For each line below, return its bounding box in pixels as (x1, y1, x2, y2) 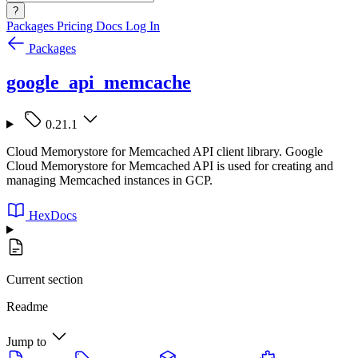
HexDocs (29, 208, 77, 222)
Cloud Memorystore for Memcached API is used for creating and (6, 158, 333, 173)
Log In (125, 19, 160, 33)
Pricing (57, 19, 96, 33)
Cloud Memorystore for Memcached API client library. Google (6, 144, 323, 158)
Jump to (6, 334, 46, 348)
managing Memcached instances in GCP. (6, 173, 213, 187)
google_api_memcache (6, 71, 191, 93)
